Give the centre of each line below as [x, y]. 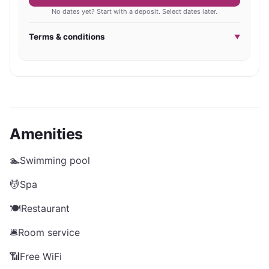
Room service [49, 232]
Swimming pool [55, 160]
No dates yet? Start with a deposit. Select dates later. [134, 11]
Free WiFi [41, 256]
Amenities [46, 134]
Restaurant [45, 208]
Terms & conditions [67, 37]
